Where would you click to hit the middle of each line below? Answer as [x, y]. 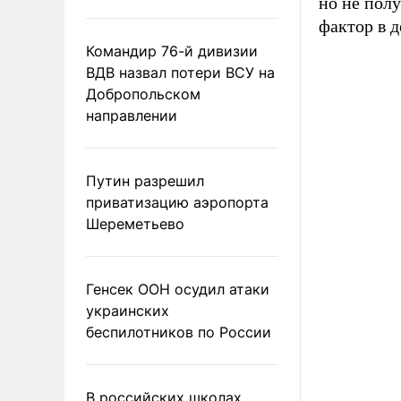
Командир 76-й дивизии [172, 51]
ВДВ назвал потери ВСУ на [180, 72]
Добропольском [143, 94]
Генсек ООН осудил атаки [178, 289]
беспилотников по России [179, 332]
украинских [128, 310]
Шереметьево [135, 223]
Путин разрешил [145, 180]
